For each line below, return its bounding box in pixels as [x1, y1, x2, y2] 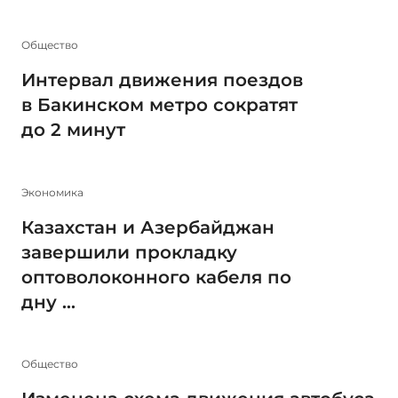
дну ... [21, 291, 76, 313]
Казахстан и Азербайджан [21, 216, 275, 238]
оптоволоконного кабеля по [21, 266, 291, 288]
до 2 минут [21, 119, 125, 141]
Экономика [21, 185, 84, 199]
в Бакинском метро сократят [21, 94, 298, 116]
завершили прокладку [21, 241, 237, 263]
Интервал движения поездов [21, 69, 303, 92]
